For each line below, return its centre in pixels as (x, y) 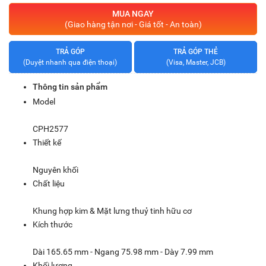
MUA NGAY (133, 14)
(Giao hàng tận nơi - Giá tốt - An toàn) (133, 24)
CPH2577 (50, 129)
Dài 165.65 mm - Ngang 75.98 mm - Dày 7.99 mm (123, 252)
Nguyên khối (56, 170)
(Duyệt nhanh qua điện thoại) (70, 62)
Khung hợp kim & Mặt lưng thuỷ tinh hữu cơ (112, 211)
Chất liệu (49, 183)
